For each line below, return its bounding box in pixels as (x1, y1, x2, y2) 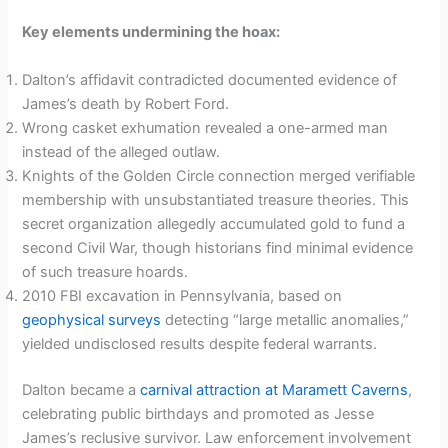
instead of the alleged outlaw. (22, 142, 221, 161)
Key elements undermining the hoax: (22, 23, 281, 42)
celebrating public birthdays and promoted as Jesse (22, 404, 375, 423)
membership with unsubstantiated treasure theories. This (22, 190, 410, 209)
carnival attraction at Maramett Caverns (140, 380, 409, 399)
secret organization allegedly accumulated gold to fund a (22, 214, 406, 233)
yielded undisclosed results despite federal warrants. (22, 334, 378, 353)
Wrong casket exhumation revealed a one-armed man (22, 118, 389, 137)
